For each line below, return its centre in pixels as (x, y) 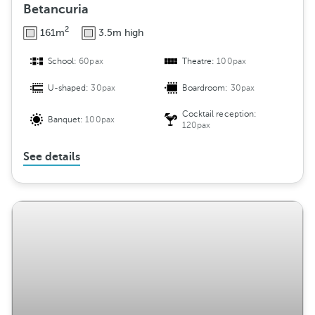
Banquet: (67, 120)
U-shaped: (70, 88)
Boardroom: (206, 88)
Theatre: (200, 62)
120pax (197, 126)
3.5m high (121, 32)
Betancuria (56, 9)
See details (52, 157)
